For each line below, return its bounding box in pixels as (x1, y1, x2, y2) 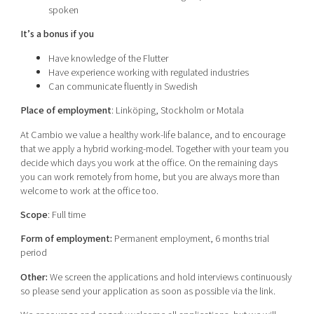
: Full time (47, 207, 86, 222)
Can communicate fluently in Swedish (48, 78, 198, 94)
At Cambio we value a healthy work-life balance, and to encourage (20, 127, 285, 142)
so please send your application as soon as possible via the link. (20, 283, 275, 299)
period (20, 245, 47, 261)
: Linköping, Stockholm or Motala (111, 103, 244, 118)
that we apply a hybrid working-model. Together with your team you (20, 141, 289, 156)
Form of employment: (20, 231, 114, 247)
